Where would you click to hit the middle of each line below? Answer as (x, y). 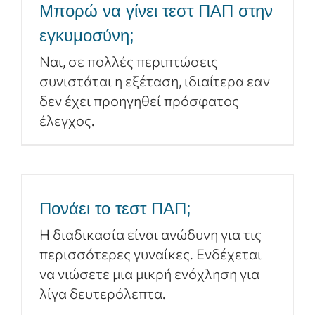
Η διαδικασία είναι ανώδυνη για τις (151, 234)
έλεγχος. (67, 120)
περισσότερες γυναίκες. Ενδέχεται (151, 254)
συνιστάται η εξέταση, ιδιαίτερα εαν (155, 81)
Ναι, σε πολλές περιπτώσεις (129, 61)
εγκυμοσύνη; (87, 36)
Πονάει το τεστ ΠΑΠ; (115, 208)
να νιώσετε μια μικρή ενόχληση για (150, 274)
